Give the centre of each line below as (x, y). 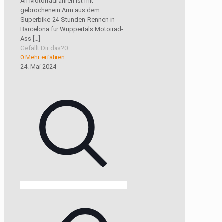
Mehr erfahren (45, 57)
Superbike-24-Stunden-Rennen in (68, 20)
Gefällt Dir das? (42, 48)
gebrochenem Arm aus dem (60, 10)
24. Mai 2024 (38, 67)
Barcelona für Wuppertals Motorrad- (72, 29)
